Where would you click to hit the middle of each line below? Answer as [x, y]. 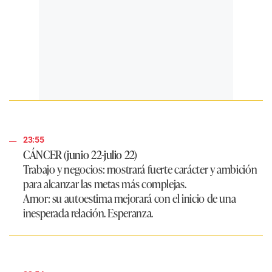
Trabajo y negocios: [64, 169]
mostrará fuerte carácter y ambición [181, 169]
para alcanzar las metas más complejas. [105, 184]
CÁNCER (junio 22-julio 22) [80, 155]
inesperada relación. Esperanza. [88, 213]
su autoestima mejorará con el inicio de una [143, 198]
